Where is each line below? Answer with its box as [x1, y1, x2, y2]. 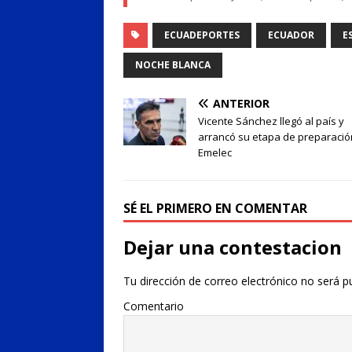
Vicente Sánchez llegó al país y [198, 113, 344, 128]
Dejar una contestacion [123, 233, 342, 260]
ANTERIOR [213, 95, 269, 111]
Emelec [198, 145, 232, 159]
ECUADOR [268, 27, 314, 42]
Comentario [123, 298, 184, 313]
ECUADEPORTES [164, 27, 240, 42]
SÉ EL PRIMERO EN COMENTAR [123, 199, 307, 217]
